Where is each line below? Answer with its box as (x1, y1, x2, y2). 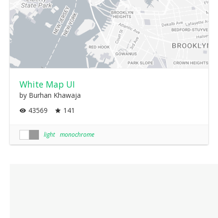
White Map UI (19, 78, 75, 90)
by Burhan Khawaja (19, 90, 81, 100)
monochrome (60, 130, 94, 139)
